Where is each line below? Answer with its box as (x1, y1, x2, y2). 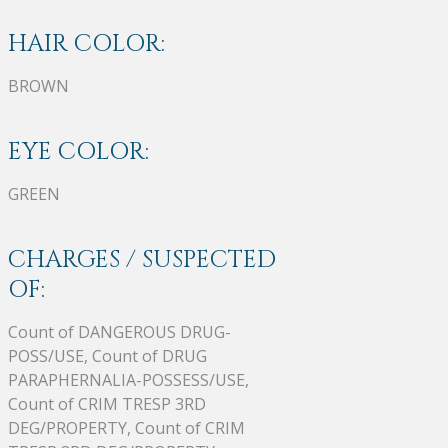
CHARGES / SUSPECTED (8, 243, 276, 276)
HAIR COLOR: (8, 27, 165, 60)
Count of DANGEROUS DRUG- (8, 320, 231, 343)
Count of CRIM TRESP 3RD (8, 392, 206, 415)
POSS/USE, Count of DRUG (8, 344, 207, 367)
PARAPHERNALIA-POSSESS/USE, (8, 368, 249, 391)
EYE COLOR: (8, 135, 149, 168)
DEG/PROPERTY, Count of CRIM (8, 416, 245, 439)
